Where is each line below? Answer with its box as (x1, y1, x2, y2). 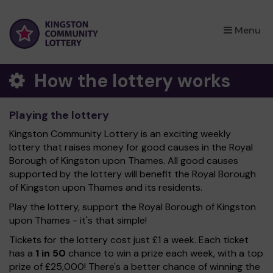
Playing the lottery (9, 108, 109, 122)
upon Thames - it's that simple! (9, 214, 147, 227)
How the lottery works (30, 69, 231, 93)
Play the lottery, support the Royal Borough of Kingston (9, 200, 256, 213)
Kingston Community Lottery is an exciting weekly (9, 127, 231, 140)
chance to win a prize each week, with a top (66, 247, 263, 260)
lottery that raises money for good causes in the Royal (9, 141, 253, 154)
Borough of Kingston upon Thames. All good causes (9, 154, 238, 167)
